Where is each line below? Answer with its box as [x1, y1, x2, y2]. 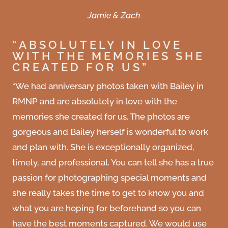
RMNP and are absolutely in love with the [12, 96, 177, 107]
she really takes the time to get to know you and [12, 188, 204, 198]
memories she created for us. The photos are [12, 111, 190, 122]
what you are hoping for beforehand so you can [12, 203, 201, 214]
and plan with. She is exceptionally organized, [12, 142, 194, 153]
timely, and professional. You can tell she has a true [12, 157, 214, 168]
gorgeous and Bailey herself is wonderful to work [12, 127, 208, 137]
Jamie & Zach [88, 10, 140, 21]
